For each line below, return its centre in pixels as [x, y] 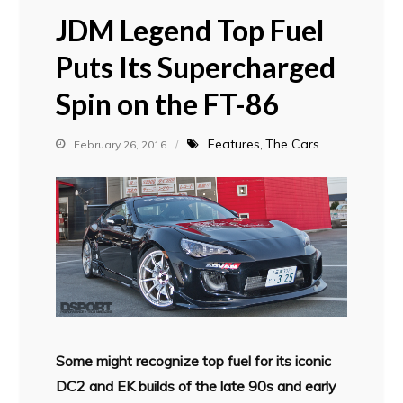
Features [234, 143]
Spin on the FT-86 [168, 103]
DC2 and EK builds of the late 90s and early [197, 386]
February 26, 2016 [121, 144]
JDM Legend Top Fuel [190, 30]
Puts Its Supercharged [196, 67]
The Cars [293, 143]
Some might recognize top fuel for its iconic [194, 361]
